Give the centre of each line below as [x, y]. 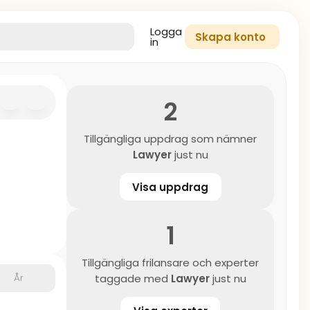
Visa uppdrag [170, 187]
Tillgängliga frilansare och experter [170, 263]
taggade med [133, 279]
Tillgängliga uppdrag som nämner [170, 139]
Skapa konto [230, 37]
